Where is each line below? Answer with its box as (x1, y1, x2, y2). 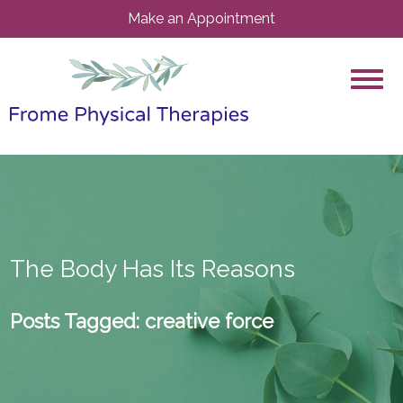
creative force (139, 309, 273, 333)
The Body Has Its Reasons (9, 255, 295, 282)
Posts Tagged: (9, 309, 139, 333)
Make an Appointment (128, 10, 275, 27)
